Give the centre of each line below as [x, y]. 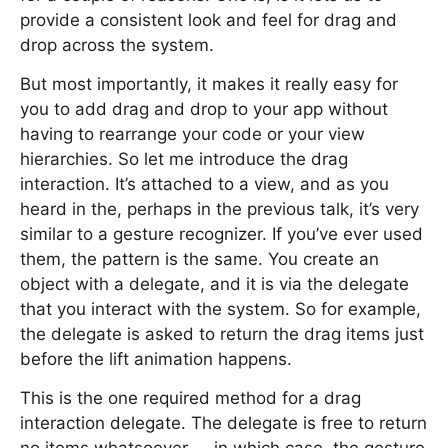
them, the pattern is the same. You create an [199, 259]
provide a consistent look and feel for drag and [208, 20]
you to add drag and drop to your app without [204, 109]
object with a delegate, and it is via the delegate [214, 284]
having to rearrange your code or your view [192, 134]
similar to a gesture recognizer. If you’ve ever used [221, 234]
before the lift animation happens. [156, 359]
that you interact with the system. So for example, [220, 309]
